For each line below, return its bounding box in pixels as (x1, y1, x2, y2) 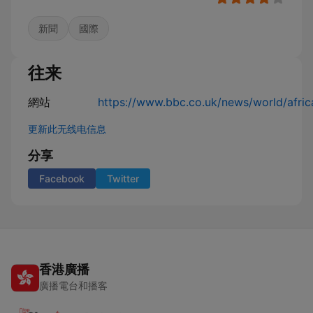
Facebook (39, 173, 85, 184)
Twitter (107, 173, 139, 184)
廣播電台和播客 (39, 279, 108, 291)
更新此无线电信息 (28, 123, 106, 135)
